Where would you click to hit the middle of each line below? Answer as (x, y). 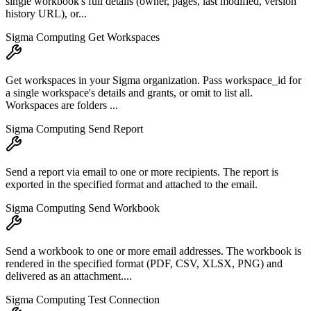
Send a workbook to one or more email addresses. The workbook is (153, 251)
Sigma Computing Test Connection (83, 300)
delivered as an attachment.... (69, 276)
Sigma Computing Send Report (74, 129)
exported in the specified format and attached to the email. (132, 185)
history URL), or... (46, 14)
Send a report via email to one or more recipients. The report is (142, 172)
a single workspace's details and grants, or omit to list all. (129, 93)
